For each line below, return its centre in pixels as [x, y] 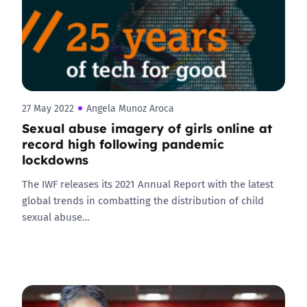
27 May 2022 [48, 108]
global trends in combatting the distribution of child [143, 200]
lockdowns [55, 159]
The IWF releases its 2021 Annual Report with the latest [148, 184]
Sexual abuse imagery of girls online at [147, 127]
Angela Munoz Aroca [130, 108]
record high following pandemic [123, 143]
